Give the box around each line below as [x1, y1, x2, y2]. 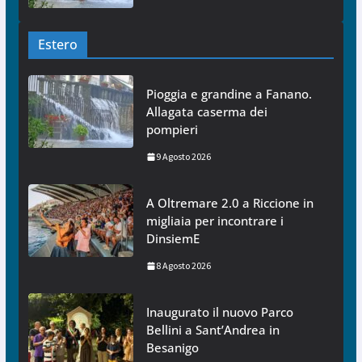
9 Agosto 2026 [155, 150, 211, 163]
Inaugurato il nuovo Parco [145, 304, 293, 321]
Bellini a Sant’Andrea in [145, 322, 280, 339]
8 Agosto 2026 [155, 259, 211, 272]
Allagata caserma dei [145, 103, 267, 120]
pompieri [145, 121, 198, 138]
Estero [37, 36, 78, 54]
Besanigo [145, 339, 199, 356]
